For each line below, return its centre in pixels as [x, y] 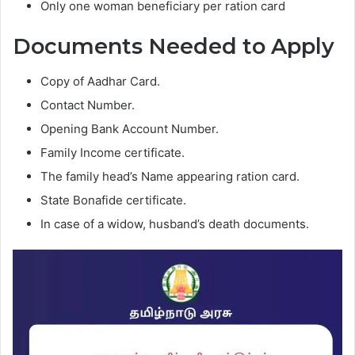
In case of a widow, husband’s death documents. [175, 224]
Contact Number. [88, 105]
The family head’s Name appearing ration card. [170, 177]
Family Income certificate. [113, 153]
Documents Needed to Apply [174, 46]
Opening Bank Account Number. [130, 129]
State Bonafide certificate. [113, 200]
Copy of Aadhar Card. [100, 82]
